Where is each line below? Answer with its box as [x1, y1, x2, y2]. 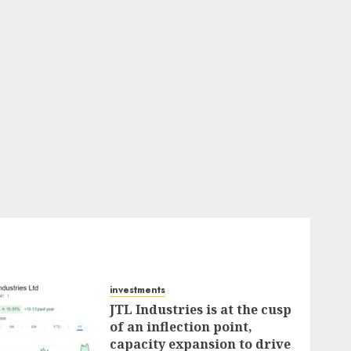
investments [110, 283, 166, 297]
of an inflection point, [110, 318, 253, 335]
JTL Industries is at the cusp [110, 301, 292, 318]
